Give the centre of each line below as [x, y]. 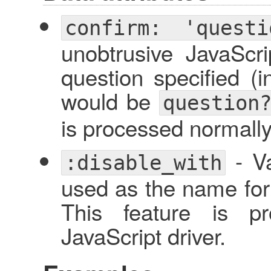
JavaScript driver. [143, 236]
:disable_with [143, 163]
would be [110, 101]
